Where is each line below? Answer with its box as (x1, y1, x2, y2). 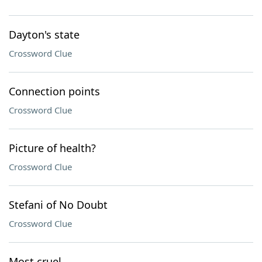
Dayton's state (9, 27, 80, 42)
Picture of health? (9, 141, 96, 155)
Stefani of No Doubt (9, 198, 108, 212)
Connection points (9, 84, 100, 98)
